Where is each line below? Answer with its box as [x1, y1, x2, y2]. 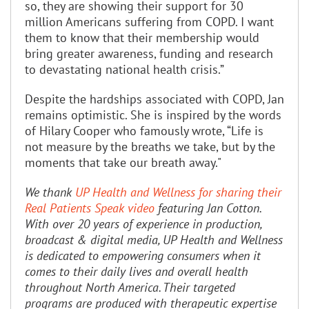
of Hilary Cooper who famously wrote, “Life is [25, 122, 263, 139]
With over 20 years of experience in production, [25, 215, 261, 232]
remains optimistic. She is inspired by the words [25, 106, 281, 123]
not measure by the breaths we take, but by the [25, 138, 275, 154]
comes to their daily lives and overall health [25, 263, 248, 279]
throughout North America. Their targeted [25, 279, 235, 295]
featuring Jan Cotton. [154, 199, 261, 216]
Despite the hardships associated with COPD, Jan [25, 90, 284, 107]
